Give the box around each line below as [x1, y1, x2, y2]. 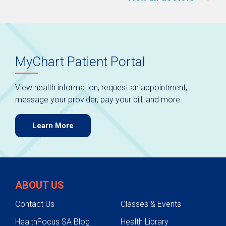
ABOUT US [15, 179, 64, 192]
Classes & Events [121, 199, 181, 209]
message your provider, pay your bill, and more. [15, 95, 182, 105]
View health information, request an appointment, [15, 83, 187, 93]
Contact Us [15, 199, 54, 209]
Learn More [32, 121, 74, 131]
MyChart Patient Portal [15, 54, 145, 70]
